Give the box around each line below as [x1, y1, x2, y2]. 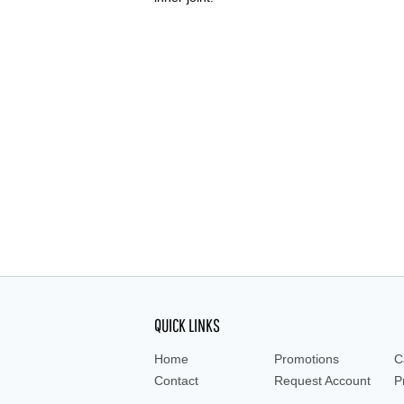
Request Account [274, 373, 372, 389]
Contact [154, 373, 199, 389]
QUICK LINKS [154, 315, 221, 336]
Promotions [274, 352, 340, 367]
